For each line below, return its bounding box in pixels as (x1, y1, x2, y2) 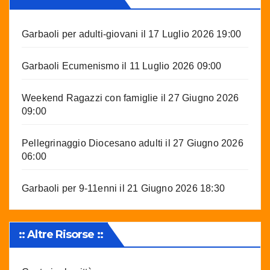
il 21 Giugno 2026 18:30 (117, 183, 225, 194)
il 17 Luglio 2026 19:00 (138, 29, 242, 40)
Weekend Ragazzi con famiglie (22, 93, 159, 104)
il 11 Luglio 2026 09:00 (119, 61, 222, 72)
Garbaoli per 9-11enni (22, 183, 118, 194)
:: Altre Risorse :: (19, 228, 103, 242)
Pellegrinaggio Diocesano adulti (22, 138, 163, 149)
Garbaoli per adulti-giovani (22, 29, 139, 40)
